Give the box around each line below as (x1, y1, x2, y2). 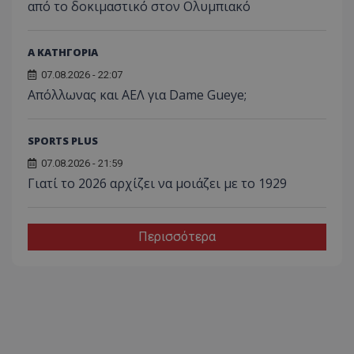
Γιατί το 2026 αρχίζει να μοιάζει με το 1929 (28, 174, 287, 192)
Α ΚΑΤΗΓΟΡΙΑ (28, 44, 98, 59)
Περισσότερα (138, 228, 216, 244)
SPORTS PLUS (28, 133, 98, 148)
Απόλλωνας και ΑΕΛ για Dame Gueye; (28, 85, 247, 104)
